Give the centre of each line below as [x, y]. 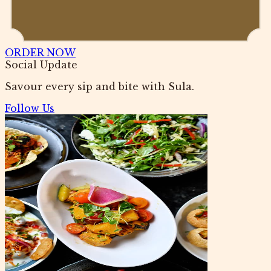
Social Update [41, 65]
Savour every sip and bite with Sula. [100, 87]
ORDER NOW [40, 53]
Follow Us [30, 109]
